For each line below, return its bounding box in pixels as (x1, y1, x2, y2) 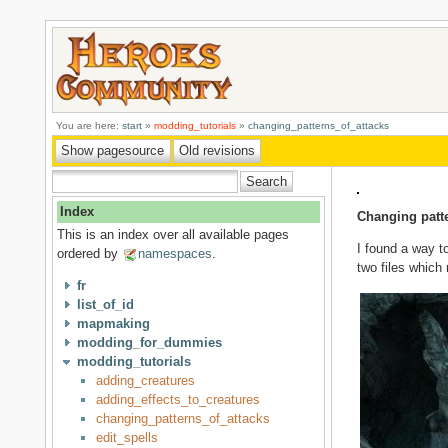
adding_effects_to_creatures (96, 392, 261, 408)
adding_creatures (96, 373, 196, 389)
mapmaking (76, 316, 150, 332)
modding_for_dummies (76, 335, 222, 351)
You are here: (56, 119, 123, 131)
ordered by (57, 246, 123, 262)
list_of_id (76, 297, 134, 313)
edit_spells (96, 430, 159, 446)
